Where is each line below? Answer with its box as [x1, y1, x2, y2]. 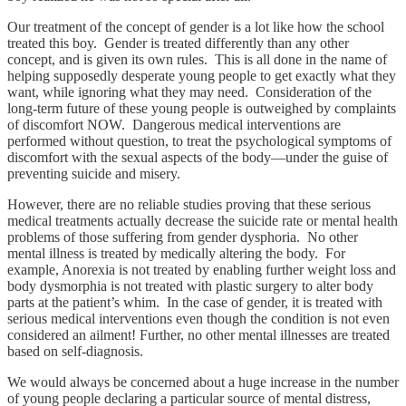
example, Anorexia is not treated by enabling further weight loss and [7, 261, 396, 277]
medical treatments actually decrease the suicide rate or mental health [7, 212, 398, 228]
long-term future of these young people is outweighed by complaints [7, 100, 396, 116]
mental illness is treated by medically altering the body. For [7, 245, 345, 261]
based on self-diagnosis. [7, 343, 147, 359]
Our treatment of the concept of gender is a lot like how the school [7, 18, 384, 34]
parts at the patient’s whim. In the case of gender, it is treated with [7, 294, 382, 310]
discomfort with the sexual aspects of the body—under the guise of [7, 149, 388, 165]
